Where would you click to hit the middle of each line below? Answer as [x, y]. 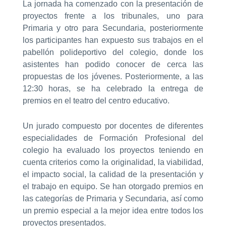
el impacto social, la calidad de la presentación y [113, 175]
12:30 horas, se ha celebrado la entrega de [113, 89]
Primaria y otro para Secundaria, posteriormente [113, 28]
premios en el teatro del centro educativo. [96, 101]
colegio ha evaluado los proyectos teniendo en [113, 150]
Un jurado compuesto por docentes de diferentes [113, 126]
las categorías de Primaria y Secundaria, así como [113, 199]
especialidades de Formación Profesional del [113, 138]
